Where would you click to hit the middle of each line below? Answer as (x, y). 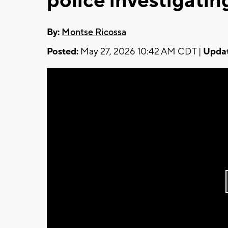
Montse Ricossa (94, 32)
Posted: (63, 51)
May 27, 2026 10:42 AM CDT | (141, 51)
